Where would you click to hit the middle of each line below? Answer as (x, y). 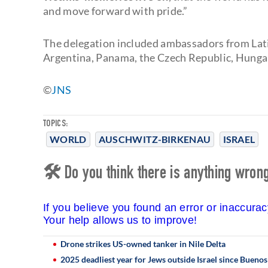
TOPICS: (56, 124)
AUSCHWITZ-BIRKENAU (155, 139)
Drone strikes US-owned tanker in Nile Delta (143, 243)
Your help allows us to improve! (120, 220)
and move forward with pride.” (115, 10)
